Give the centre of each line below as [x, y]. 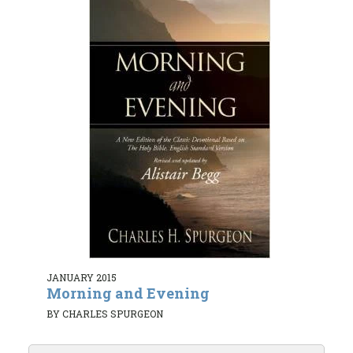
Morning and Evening [128, 294]
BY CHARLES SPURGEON [105, 313]
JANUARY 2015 [82, 278]
